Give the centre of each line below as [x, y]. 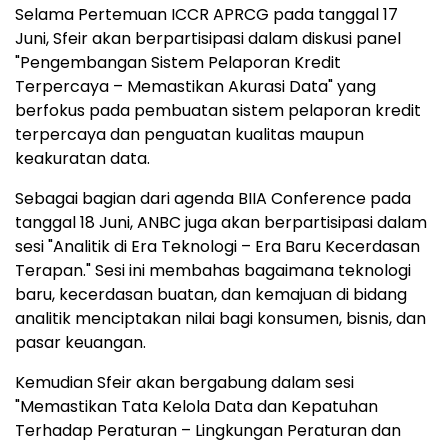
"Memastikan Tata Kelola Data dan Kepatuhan [196, 407]
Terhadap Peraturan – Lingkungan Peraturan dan [208, 431]
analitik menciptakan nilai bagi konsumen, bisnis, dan [220, 319]
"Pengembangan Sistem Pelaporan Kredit [178, 63]
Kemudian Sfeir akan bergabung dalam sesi [184, 383]
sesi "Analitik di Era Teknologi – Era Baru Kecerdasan [217, 247]
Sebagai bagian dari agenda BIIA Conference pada [213, 199]
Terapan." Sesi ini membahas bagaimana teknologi [213, 271]
